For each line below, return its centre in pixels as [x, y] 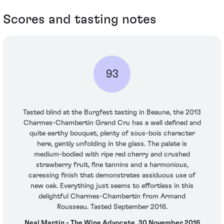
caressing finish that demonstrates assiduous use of [112, 176]
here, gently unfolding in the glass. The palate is [112, 144]
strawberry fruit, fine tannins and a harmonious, [112, 165]
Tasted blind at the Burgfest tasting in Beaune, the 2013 [112, 113]
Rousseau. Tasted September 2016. [112, 207]
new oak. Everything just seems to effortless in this [112, 186]
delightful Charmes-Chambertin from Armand [112, 197]
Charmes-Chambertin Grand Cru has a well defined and [112, 123]
